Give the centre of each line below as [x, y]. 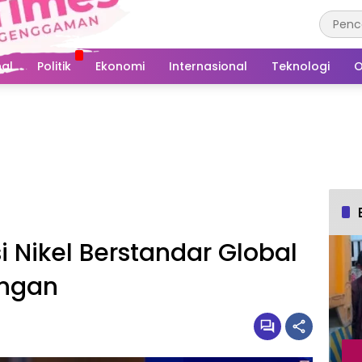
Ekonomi [120, 66]
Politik [54, 66]
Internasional [208, 66]
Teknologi [301, 66]
